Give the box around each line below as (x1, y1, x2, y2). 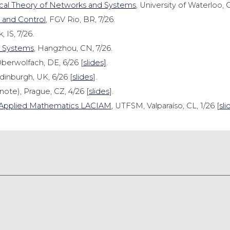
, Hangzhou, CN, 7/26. (33, 44, 112, 53)
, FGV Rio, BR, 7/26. (45, 15, 115, 24)
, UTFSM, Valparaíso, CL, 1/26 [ (111, 101, 219, 110)
